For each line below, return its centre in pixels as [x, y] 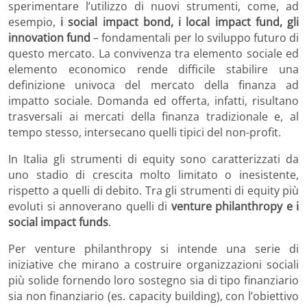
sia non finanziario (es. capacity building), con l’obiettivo [153, 296]
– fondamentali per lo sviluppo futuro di [195, 37]
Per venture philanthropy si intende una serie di [153, 248]
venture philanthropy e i [235, 206]
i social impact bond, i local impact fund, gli [180, 22]
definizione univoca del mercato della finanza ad [153, 85]
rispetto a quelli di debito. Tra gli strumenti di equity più [153, 190]
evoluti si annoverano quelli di [90, 206]
